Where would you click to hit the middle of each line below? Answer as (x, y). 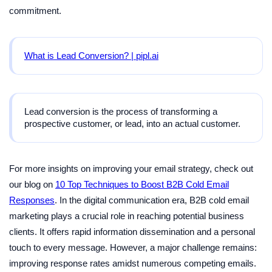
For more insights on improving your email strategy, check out (131, 168)
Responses (32, 200)
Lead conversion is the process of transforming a (121, 111)
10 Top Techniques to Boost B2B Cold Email (142, 184)
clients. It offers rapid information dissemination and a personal (132, 232)
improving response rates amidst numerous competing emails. (133, 263)
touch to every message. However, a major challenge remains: (133, 247)
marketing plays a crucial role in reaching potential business (127, 216)
